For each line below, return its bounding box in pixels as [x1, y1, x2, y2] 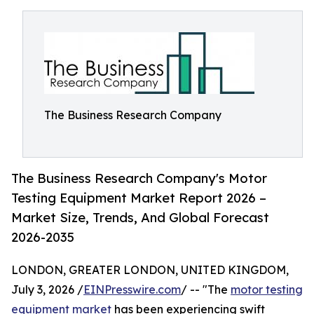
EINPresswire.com [83, 282, 181, 297]
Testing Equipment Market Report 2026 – [11, 190, 266, 206]
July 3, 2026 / [11, 282, 83, 297]
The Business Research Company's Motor [11, 170, 267, 186]
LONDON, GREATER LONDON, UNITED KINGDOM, [11, 263, 289, 278]
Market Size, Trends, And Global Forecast [11, 210, 269, 226]
